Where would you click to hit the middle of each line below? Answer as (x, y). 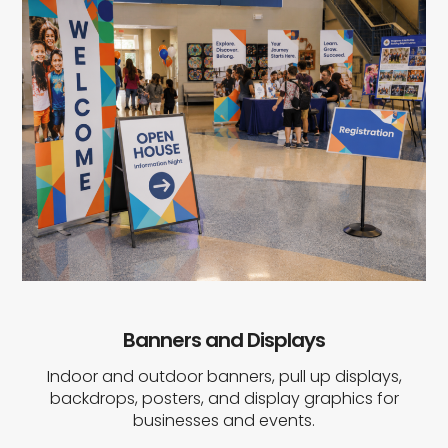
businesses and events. (224, 420)
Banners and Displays (224, 339)
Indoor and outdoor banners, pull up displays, (224, 376)
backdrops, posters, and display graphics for (224, 398)
